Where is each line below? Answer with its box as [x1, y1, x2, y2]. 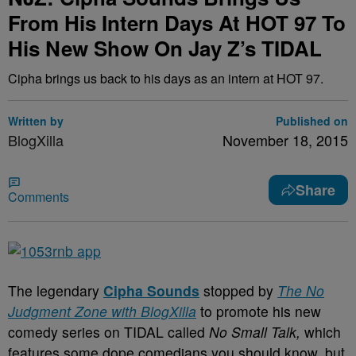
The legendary [8, 281, 103, 300]
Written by [8, 113, 64, 129]
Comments [8, 188, 69, 206]
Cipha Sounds [103, 281, 199, 300]
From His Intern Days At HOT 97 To [8, 8, 346, 37]
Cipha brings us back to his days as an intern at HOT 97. [8, 69, 323, 87]
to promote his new [200, 301, 321, 321]
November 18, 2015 [222, 130, 348, 150]
